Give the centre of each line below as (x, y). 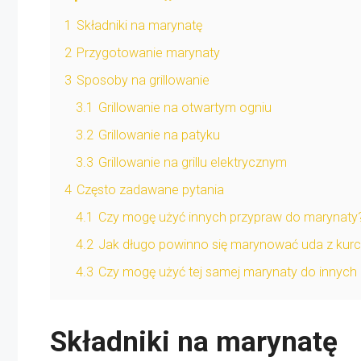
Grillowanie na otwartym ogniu (185, 107)
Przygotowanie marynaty (148, 52)
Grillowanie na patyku (159, 135)
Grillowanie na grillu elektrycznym (193, 162)
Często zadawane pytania (150, 189)
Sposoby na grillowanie (143, 80)
